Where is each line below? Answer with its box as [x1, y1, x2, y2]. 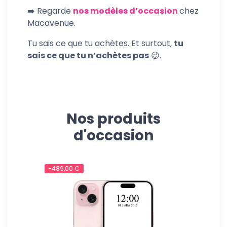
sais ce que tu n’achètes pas [27, 49, 149, 61]
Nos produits [66, 108, 161, 129]
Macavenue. [27, 17, 75, 29]
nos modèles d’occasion [73, 5, 178, 17]
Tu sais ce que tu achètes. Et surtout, [27, 37, 174, 49]
